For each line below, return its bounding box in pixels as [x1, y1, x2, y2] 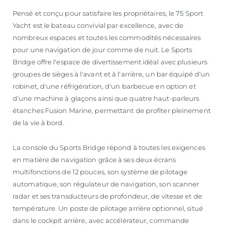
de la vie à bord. [13, 119, 64, 127]
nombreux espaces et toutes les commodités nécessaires [13, 33, 201, 42]
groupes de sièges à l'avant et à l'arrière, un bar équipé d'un [13, 70, 210, 79]
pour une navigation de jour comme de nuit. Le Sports [13, 46, 193, 54]
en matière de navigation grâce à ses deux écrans [13, 156, 176, 164]
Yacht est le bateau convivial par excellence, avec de [13, 21, 184, 30]
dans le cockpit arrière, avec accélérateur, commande [13, 216, 190, 225]
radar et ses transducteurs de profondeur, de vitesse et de [13, 192, 202, 201]
